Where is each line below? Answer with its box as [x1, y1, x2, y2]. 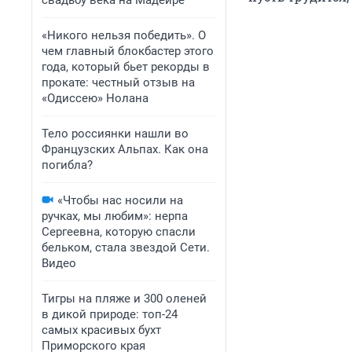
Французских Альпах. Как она [42, 142, 208, 156]
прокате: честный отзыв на [42, 75, 195, 90]
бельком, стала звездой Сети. [42, 240, 210, 255]
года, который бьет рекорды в [42, 60, 210, 74]
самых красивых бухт [42, 323, 161, 337]
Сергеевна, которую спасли [42, 225, 196, 239]
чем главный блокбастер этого [42, 44, 214, 58]
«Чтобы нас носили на [57, 193, 183, 207]
